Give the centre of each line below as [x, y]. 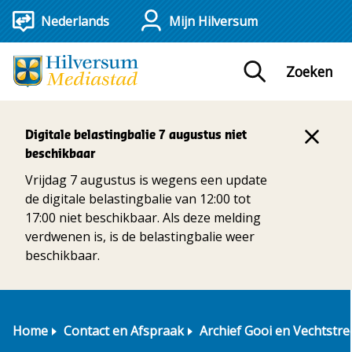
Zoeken [260, 66]
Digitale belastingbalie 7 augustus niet [136, 136]
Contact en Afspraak [124, 331]
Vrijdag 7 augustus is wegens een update [146, 180]
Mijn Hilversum [213, 21]
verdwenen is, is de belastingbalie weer [140, 237]
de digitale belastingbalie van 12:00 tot [138, 199]
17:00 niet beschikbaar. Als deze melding [143, 218]
